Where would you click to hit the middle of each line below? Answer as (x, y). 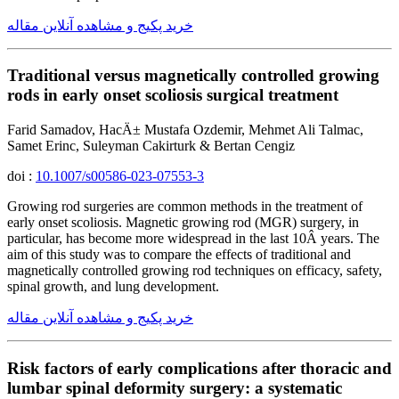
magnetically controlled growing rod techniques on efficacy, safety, (195, 271)
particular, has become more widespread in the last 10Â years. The (193, 239)
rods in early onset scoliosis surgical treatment (173, 95)
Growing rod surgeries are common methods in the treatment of (185, 207)
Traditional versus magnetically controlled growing (193, 76)
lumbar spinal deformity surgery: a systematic (175, 387)
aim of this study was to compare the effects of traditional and (179, 255)
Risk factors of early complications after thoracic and (199, 368)
